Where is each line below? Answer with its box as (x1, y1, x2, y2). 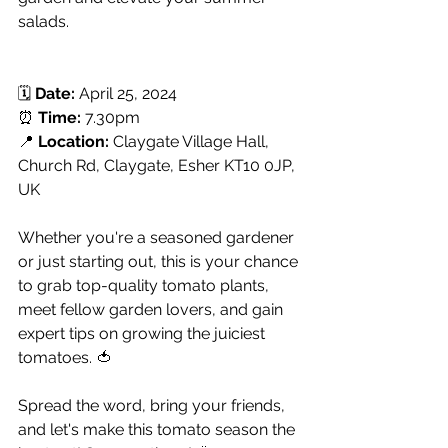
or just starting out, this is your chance (18, 251, 302, 271)
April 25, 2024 (75, 83, 177, 103)
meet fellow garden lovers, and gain (18, 299, 287, 319)
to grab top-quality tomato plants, (18, 275, 273, 295)
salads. (18, 11, 69, 31)
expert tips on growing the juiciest (18, 323, 269, 343)
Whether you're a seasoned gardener (18, 227, 298, 247)
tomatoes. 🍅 (18, 347, 112, 367)
